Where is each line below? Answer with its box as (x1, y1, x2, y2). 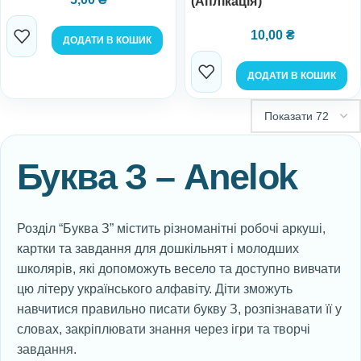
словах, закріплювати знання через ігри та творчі (17, 322, 310, 336)
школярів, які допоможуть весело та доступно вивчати (17, 262, 341, 276)
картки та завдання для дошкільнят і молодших (17, 242, 299, 255)
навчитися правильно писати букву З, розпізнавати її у (17, 302, 342, 316)
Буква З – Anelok (17, 156, 297, 197)
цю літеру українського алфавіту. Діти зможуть (17, 282, 293, 296)
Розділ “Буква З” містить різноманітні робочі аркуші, (17, 222, 326, 235)
